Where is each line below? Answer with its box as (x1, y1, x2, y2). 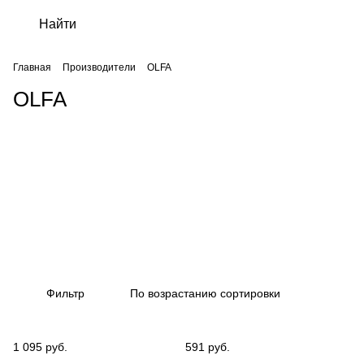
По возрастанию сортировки (130, 287, 280, 300)
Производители (63, 62, 136, 73)
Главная (13, 62, 51, 73)
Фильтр (46, 287, 84, 300)
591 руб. (185, 340, 230, 353)
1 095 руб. (13, 340, 67, 353)
